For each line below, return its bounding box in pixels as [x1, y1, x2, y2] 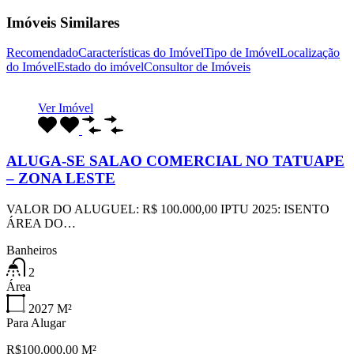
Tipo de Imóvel [204, 46, 280, 60]
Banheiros [6, 243, 57, 257]
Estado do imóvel [57, 60, 144, 74]
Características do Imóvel [78, 46, 204, 60]
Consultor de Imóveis [144, 60, 250, 74]
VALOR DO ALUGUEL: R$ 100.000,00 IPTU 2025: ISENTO [6, 201, 330, 216]
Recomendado [6, 46, 78, 60]
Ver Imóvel [38, 101, 93, 115]
